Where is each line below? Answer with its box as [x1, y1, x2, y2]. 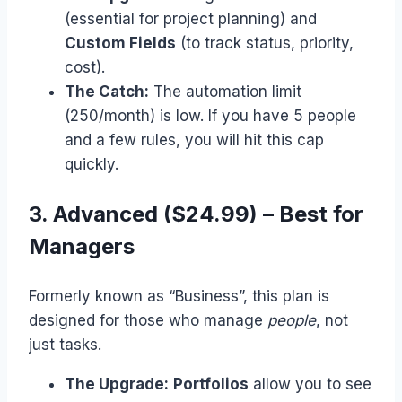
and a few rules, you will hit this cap [65, 130, 324, 149]
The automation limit [149, 82, 301, 100]
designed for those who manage [29, 310, 267, 329]
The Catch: [65, 82, 149, 100]
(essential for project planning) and [65, 9, 317, 28]
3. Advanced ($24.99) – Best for [29, 200, 363, 227]
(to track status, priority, [176, 33, 354, 52]
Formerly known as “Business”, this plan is [29, 286, 329, 305]
